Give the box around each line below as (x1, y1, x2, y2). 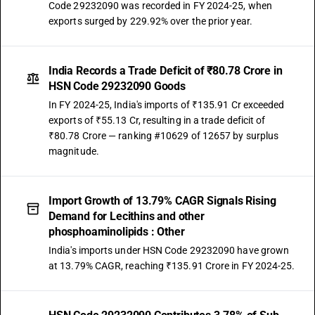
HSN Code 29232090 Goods (49, 79, 186, 93)
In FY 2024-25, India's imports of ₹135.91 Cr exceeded (49, 99, 285, 110)
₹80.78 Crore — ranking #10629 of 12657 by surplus (49, 130, 279, 141)
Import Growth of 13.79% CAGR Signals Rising (49, 194, 276, 207)
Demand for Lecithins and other (49, 210, 205, 223)
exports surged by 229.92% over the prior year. (49, 15, 252, 27)
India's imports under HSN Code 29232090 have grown (49, 245, 290, 256)
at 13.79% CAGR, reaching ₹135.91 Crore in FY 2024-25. (49, 260, 295, 271)
